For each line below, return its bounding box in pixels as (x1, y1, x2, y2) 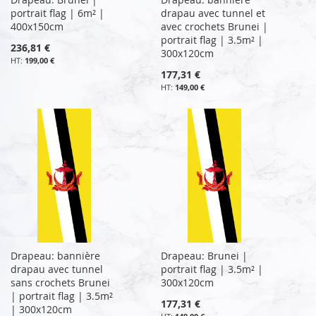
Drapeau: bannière (11, 248, 100, 262)
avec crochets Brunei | (161, 19, 269, 33)
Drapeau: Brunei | (161, 248, 248, 262)
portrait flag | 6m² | (11, 6, 104, 20)
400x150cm (11, 19, 63, 33)
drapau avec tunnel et (161, 6, 266, 20)
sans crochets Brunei (11, 275, 110, 289)
